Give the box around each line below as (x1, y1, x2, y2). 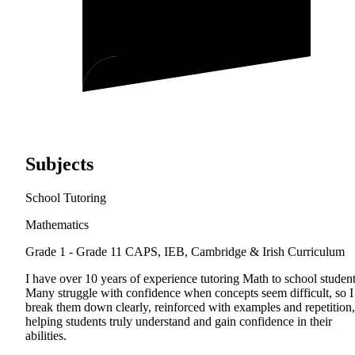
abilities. (25, 329, 67, 343)
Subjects (25, 154, 94, 175)
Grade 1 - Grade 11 (25, 245, 122, 259)
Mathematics (25, 218, 89, 232)
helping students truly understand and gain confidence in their (25, 315, 332, 329)
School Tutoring (25, 191, 106, 205)
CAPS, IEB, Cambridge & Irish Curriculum (125, 245, 345, 259)
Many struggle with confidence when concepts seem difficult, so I (25, 286, 353, 300)
